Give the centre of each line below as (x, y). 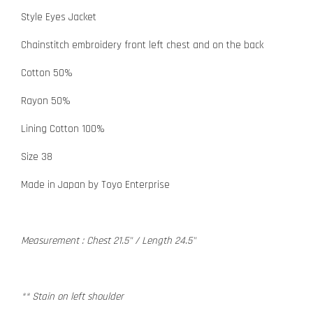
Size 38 (37, 156)
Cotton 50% (47, 73)
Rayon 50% (46, 101)
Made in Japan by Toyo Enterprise (95, 184)
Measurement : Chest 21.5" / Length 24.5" (108, 240)
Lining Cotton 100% (63, 129)
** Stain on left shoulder (74, 296)
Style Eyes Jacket (59, 17)
